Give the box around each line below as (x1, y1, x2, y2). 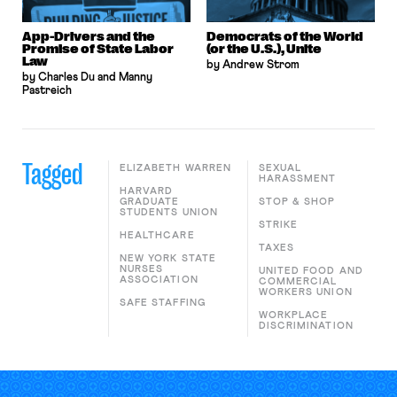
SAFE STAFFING (119, 298, 206, 307)
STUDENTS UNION (119, 207, 219, 217)
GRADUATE (119, 197, 180, 206)
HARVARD (119, 186, 174, 196)
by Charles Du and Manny (21, 72, 152, 83)
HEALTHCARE (119, 230, 195, 240)
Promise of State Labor (21, 42, 174, 56)
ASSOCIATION (119, 275, 198, 284)
